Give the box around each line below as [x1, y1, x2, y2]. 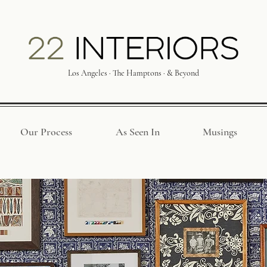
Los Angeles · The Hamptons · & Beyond [68, 68, 199, 78]
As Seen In [115, 125, 160, 138]
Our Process [20, 125, 72, 138]
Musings [203, 125, 237, 138]
